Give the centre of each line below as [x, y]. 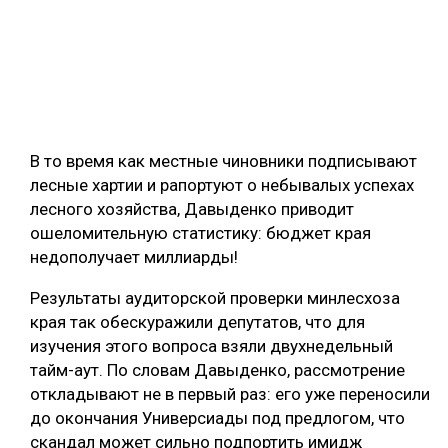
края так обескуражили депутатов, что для [197, 322]
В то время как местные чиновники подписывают [223, 161]
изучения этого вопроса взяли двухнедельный [211, 346]
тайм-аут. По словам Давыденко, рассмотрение [217, 370]
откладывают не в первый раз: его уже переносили [230, 394]
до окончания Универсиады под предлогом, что [217, 418]
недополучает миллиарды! [134, 257]
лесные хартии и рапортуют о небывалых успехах [222, 185]
